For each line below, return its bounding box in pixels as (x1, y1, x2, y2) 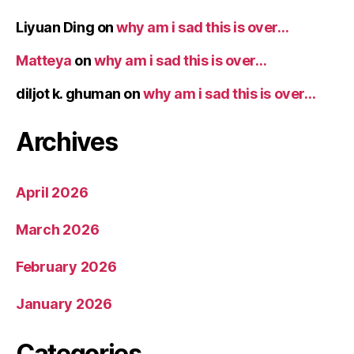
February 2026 (16, 258, 117, 275)
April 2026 (16, 184, 88, 201)
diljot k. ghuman (16, 85, 121, 102)
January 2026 (16, 296, 112, 312)
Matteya (16, 52, 72, 69)
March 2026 (16, 221, 100, 238)
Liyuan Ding (16, 19, 95, 36)
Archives (16, 126, 118, 157)
